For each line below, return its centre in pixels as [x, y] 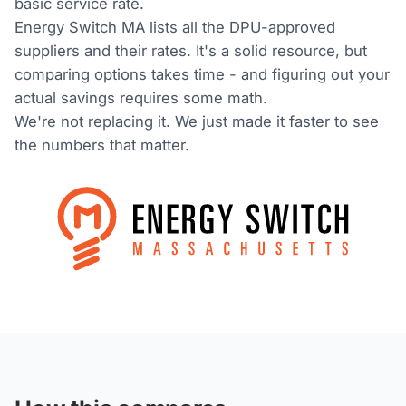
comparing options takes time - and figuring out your [203, 75]
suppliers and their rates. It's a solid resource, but [191, 51]
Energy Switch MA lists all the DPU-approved [175, 28]
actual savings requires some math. [141, 98]
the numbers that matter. [102, 145]
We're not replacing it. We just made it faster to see [197, 122]
